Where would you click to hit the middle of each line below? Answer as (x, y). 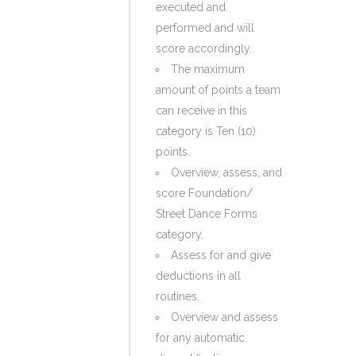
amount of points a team (218, 90)
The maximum (208, 69)
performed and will (205, 28)
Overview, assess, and (226, 172)
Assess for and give (221, 255)
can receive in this (201, 110)
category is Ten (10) (206, 131)
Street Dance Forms (207, 214)
